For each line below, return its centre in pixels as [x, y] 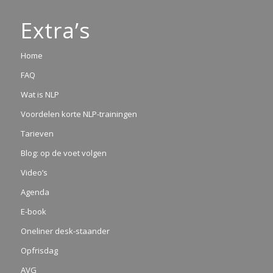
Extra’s [55, 30]
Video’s [34, 172]
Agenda [35, 192]
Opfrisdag [39, 250]
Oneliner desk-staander [65, 231]
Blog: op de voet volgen [63, 153]
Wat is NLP [40, 94]
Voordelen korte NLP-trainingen [79, 114]
